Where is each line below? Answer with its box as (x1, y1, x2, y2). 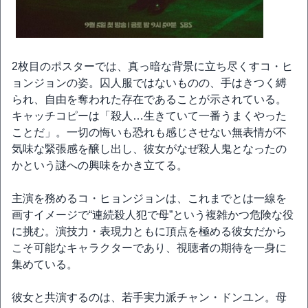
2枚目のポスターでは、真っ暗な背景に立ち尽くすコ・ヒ (12, 60, 293, 72)
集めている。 (12, 258, 78, 270)
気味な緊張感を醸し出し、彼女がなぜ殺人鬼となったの (12, 143, 287, 155)
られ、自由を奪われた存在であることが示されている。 (12, 93, 287, 105)
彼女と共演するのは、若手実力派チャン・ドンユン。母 (12, 291, 287, 303)
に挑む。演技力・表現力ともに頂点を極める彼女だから (12, 225, 287, 237)
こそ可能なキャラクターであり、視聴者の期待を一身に (12, 242, 287, 254)
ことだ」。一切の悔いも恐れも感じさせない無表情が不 (12, 126, 287, 138)
